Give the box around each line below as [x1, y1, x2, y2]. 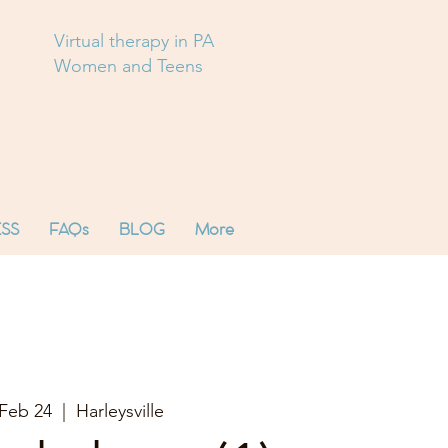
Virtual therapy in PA [54, 30, 244, 52]
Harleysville [76, 399, 165, 422]
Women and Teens [54, 55, 398, 77]
